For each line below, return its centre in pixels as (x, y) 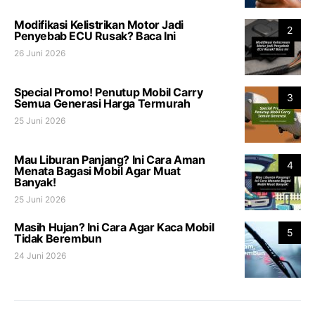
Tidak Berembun (58, 238)
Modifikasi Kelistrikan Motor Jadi (99, 24)
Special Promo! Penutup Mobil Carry (109, 92)
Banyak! (35, 182)
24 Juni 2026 (40, 255)
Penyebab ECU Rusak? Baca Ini (95, 36)
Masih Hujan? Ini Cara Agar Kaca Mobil (114, 227)
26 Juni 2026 (40, 53)
